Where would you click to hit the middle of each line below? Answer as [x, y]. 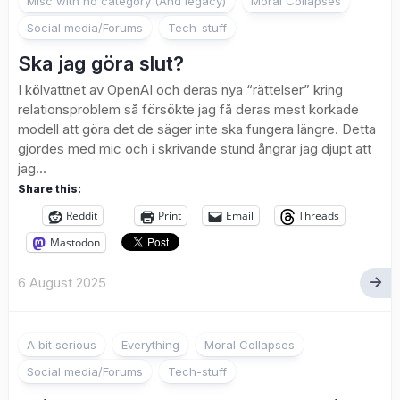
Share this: [50, 189]
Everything [150, 345]
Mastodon [75, 243]
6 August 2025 [62, 283]
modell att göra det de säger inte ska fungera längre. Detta [197, 129]
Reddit [82, 216]
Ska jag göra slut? [101, 64]
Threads [319, 216]
